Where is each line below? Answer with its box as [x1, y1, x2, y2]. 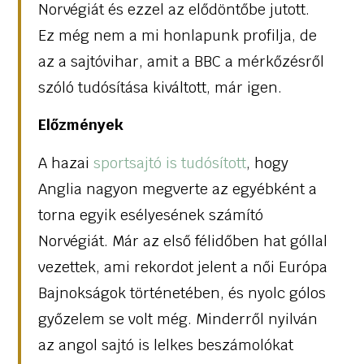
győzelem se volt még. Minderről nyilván [37, 309, 318, 328]
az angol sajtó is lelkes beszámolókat [37, 335, 293, 354]
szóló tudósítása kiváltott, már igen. [37, 78, 282, 97]
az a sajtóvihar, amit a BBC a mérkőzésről [37, 52, 324, 71]
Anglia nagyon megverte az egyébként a [37, 179, 317, 198]
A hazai [37, 153, 93, 172]
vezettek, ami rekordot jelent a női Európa [37, 257, 327, 276]
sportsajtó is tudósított [93, 153, 246, 172]
